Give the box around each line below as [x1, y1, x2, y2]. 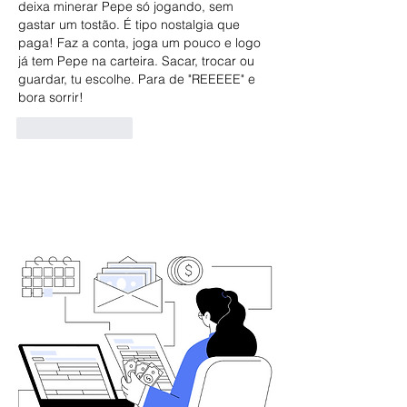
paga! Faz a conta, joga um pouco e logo [18, 34, 264, 51]
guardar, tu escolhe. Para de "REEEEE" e [18, 70, 259, 87]
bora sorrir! [18, 88, 84, 105]
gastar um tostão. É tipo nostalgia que [18, 15, 243, 33]
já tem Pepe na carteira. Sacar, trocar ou [18, 52, 258, 69]
